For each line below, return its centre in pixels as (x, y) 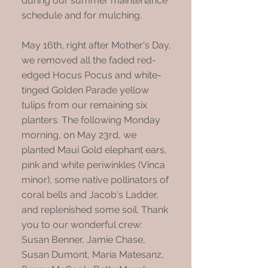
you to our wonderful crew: (82, 225)
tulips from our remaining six (84, 105)
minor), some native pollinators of (95, 180)
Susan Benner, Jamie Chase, (83, 240)
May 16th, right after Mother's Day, (96, 45)
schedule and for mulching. (82, 15)
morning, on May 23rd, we (79, 135)
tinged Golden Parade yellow (85, 90)
